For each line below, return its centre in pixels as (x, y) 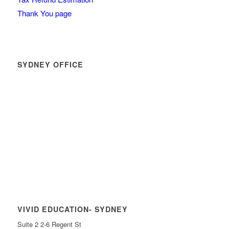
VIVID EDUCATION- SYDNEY (72, 209)
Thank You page (44, 13)
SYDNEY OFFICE (50, 65)
